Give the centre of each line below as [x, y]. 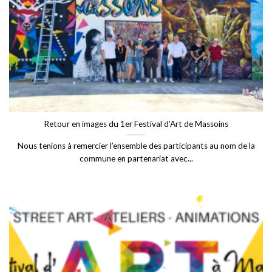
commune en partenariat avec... [136, 158]
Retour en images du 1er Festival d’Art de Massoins [136, 124]
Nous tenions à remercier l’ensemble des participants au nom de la [136, 145]
